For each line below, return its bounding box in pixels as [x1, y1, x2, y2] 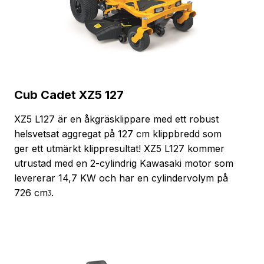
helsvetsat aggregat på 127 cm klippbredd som [14, 127, 222, 140]
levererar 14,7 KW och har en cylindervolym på [14, 171, 228, 184]
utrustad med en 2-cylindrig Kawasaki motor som [14, 157, 233, 169]
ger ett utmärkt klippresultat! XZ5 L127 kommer [14, 142, 225, 154]
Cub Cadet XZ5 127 [14, 87, 124, 102]
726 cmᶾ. [14, 186, 54, 199]
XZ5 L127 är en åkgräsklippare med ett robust [14, 113, 219, 125]
